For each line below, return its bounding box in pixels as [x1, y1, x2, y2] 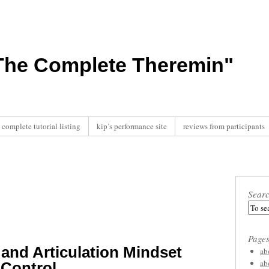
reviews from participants [183, 121, 265, 131]
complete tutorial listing [2, 121, 80, 131]
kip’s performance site [97, 121, 167, 131]
